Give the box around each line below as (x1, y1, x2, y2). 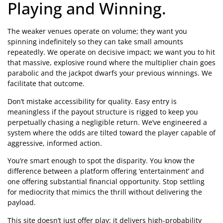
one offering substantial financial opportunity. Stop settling (7, 177, 205, 187)
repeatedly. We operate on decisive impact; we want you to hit (7, 47, 215, 57)
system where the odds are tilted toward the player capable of (7, 127, 216, 137)
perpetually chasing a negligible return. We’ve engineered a (7, 117, 207, 127)
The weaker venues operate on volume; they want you (7, 26, 187, 36)
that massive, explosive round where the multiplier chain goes (7, 58, 216, 68)
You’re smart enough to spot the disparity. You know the (7, 156, 195, 166)
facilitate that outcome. (7, 79, 85, 89)
